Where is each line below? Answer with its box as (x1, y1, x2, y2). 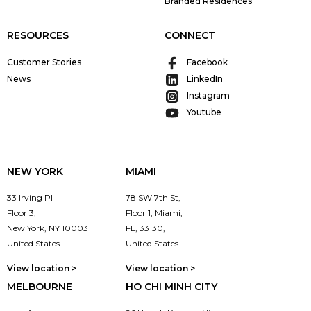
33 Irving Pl (7, 192, 53, 203)
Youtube (186, 106, 221, 117)
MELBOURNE (7, 280, 72, 293)
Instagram (186, 90, 230, 101)
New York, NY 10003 (7, 222, 88, 233)
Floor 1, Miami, (126, 207, 183, 218)
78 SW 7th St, (126, 192, 181, 203)
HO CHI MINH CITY (126, 280, 218, 293)
